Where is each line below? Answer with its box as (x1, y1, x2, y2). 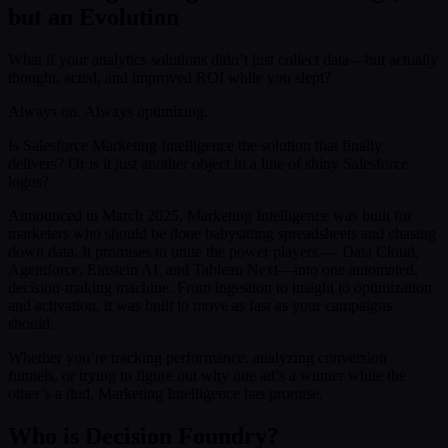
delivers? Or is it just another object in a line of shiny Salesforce (8, 154, 408, 172)
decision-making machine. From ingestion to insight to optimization (8, 278, 432, 296)
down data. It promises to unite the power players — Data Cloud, (8, 242, 419, 260)
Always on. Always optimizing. (8, 102, 208, 120)
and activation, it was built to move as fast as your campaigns (8, 296, 392, 314)
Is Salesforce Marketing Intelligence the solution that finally (8, 136, 382, 154)
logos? (8, 172, 49, 190)
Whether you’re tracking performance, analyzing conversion (8, 348, 387, 366)
